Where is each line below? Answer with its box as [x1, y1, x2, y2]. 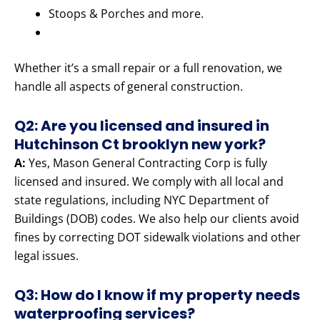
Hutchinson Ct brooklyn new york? [14, 134, 266, 155]
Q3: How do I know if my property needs [14, 285, 300, 306]
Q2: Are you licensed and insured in [14, 116, 269, 136]
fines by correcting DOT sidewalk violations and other [14, 229, 301, 246]
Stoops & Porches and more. [49, 6, 204, 22]
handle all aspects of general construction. [14, 79, 243, 95]
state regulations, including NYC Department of [14, 192, 269, 209]
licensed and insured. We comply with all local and [14, 174, 284, 190]
